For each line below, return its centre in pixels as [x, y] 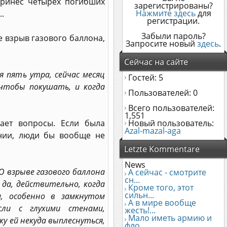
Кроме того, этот [161, 187]
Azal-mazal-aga [153, 131]
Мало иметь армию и [170, 218]
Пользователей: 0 [162, 93]
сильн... [139, 195]
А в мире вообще [162, 203]
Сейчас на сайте [156, 62]
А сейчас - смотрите [167, 172]
